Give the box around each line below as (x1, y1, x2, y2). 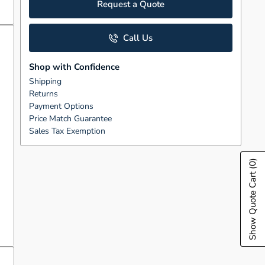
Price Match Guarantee (28, 112, 112, 124)
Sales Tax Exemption (28, 125, 105, 137)
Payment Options (28, 100, 93, 112)
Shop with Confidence (28, 60, 119, 73)
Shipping (28, 75, 62, 87)
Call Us (120, 31, 153, 44)
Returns (28, 88, 58, 99)
